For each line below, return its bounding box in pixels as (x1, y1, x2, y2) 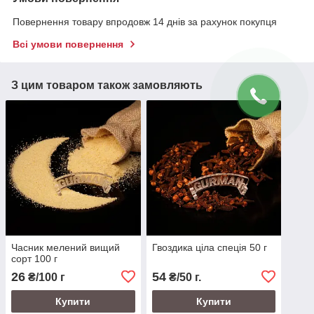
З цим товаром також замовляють (11, 79, 203, 92)
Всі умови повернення (13, 39, 123, 50)
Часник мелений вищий (11, 241, 120, 253)
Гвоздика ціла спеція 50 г (151, 241, 267, 253)
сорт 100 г (11, 252, 57, 264)
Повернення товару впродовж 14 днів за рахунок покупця (13, 16, 277, 28)
